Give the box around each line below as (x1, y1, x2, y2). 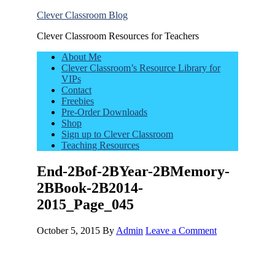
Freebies (61, 96, 94, 106)
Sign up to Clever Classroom (61, 129, 173, 139)
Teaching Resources (61, 140, 139, 150)
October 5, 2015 (37, 225, 100, 236)
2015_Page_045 (37, 196, 134, 212)
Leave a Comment (145, 225, 217, 236)
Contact (61, 85, 91, 95)
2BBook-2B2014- (37, 179, 143, 196)
